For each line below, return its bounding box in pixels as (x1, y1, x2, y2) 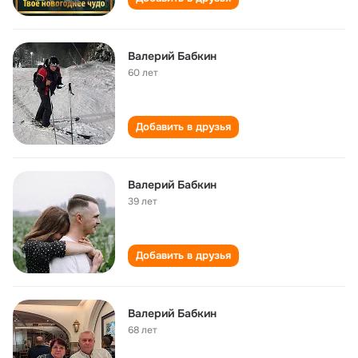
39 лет (128, 195, 157, 208)
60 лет (128, 66, 158, 79)
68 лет (128, 324, 157, 336)
